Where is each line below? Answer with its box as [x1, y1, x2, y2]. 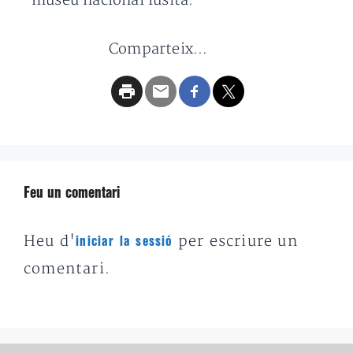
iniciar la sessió [76, 236, 173, 248]
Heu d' [24, 232, 76, 251]
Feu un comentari [24, 187, 120, 201]
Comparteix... [109, 40, 208, 59]
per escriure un [173, 232, 298, 251]
